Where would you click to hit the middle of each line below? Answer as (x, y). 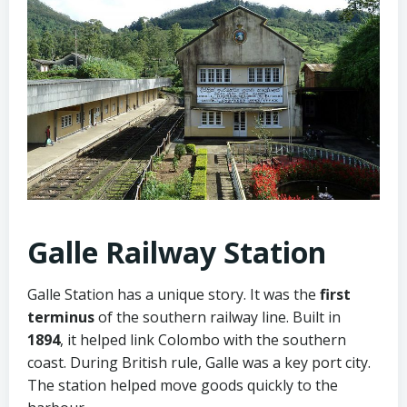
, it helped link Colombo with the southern (203, 340)
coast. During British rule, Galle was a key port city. (199, 363)
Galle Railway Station (177, 253)
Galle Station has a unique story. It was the (174, 295)
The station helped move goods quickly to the (183, 386)
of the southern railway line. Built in (218, 318)
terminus (61, 318)
